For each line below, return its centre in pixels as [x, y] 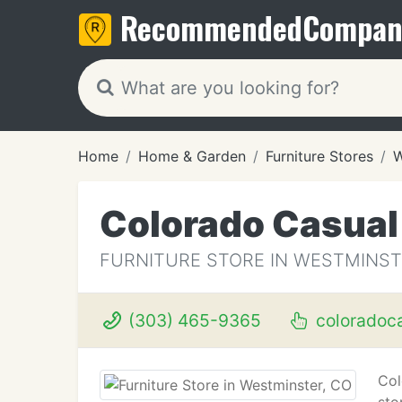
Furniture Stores [319, 156]
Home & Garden [192, 156]
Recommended [211, 27]
